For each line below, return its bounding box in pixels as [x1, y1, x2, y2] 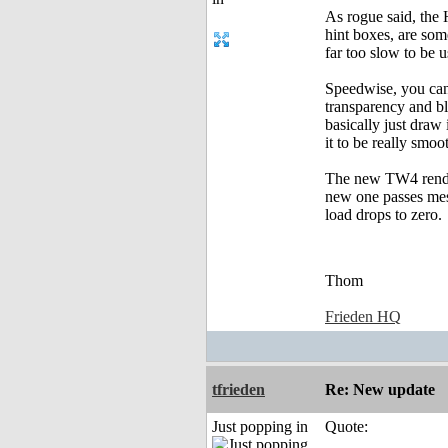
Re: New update [325, 381, 435, 399]
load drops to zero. [325, 206, 442, 224]
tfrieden [212, 381, 265, 399]
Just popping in [212, 418, 308, 436]
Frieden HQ [325, 308, 401, 326]
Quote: [325, 418, 368, 436]
